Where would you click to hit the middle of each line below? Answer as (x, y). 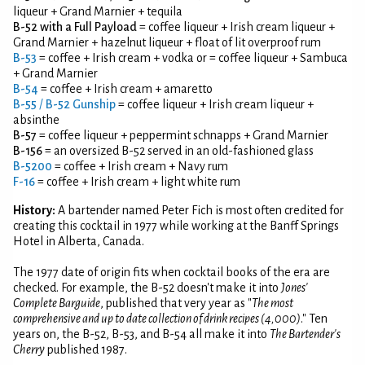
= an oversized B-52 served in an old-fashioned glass (178, 150)
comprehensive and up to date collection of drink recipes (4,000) (157, 318)
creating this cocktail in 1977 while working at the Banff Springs (176, 225)
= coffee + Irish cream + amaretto (125, 88)
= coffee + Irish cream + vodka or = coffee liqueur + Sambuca (192, 57)
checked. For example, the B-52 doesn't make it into (147, 287)
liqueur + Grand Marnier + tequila (98, 11)
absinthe (36, 119)
